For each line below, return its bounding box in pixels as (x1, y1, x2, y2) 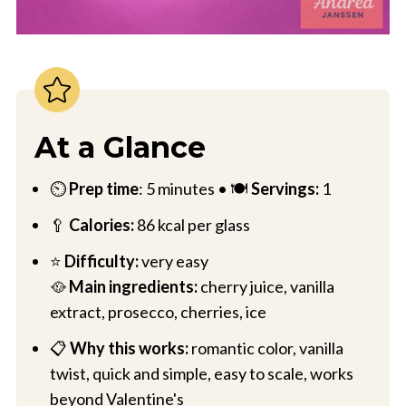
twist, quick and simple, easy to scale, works (49, 362, 353, 383)
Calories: (68, 214, 137, 235)
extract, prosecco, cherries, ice (49, 301, 266, 322)
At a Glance (34, 129, 206, 165)
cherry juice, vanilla (197, 275, 334, 296)
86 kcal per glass (136, 214, 250, 235)
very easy (138, 250, 208, 271)
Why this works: (69, 337, 191, 358)
